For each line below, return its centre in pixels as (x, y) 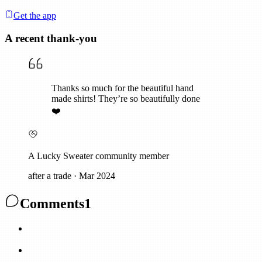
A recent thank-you (51, 39)
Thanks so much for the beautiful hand (123, 88)
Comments (52, 203)
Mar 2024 (97, 175)
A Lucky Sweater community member (99, 156)
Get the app (35, 16)
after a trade (50, 175)
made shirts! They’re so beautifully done (126, 98)
